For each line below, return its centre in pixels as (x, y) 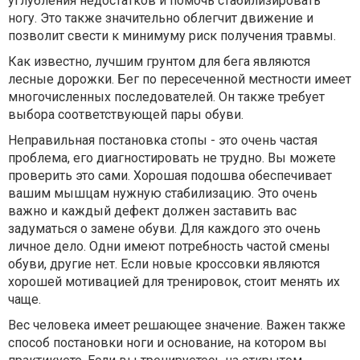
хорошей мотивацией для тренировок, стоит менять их (174, 282)
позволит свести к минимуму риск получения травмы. (172, 36)
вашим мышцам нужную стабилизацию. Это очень (163, 193)
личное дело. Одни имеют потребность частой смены (169, 246)
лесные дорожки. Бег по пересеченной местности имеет (180, 79)
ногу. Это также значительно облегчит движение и (161, 18)
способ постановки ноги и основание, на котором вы (168, 343)
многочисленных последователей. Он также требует (166, 97)
